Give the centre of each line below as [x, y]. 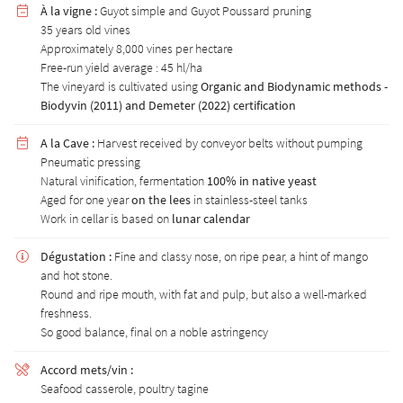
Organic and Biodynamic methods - [294, 86]
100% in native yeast [262, 181]
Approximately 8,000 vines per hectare [137, 49]
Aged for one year [86, 200]
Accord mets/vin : [87, 370]
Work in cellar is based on [106, 219]
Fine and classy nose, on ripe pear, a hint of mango [240, 256]
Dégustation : [76, 256]
